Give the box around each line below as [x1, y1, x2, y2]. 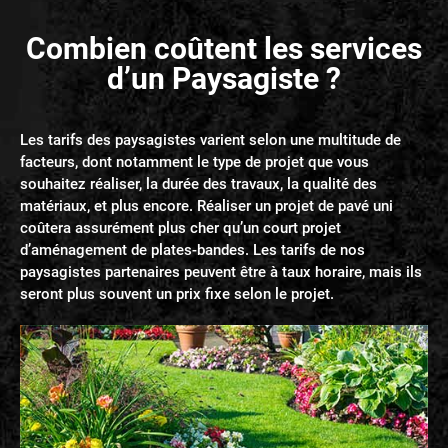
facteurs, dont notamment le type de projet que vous [20, 153, 369, 172]
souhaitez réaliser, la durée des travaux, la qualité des [20, 175, 377, 194]
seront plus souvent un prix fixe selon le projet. [20, 285, 334, 304]
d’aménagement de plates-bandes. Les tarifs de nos [20, 241, 365, 260]
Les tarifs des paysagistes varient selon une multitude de [20, 131, 401, 150]
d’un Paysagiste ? [107, 61, 341, 97]
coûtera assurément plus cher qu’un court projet [20, 219, 341, 238]
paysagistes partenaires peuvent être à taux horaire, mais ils [20, 263, 422, 282]
